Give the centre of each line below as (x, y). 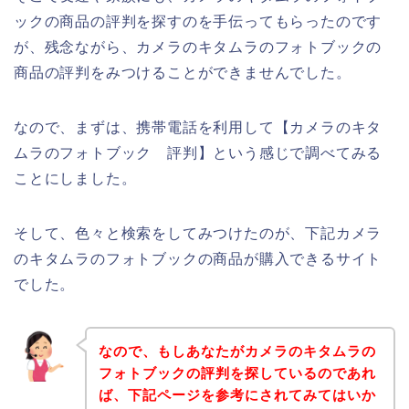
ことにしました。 (75, 179)
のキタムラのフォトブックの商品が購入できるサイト (198, 259)
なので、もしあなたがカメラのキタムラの (237, 351)
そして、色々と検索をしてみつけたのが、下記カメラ (198, 234)
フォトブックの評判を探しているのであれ (237, 372)
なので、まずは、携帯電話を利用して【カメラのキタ (198, 128)
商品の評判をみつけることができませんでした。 (183, 73)
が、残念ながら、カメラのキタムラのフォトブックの (198, 47)
